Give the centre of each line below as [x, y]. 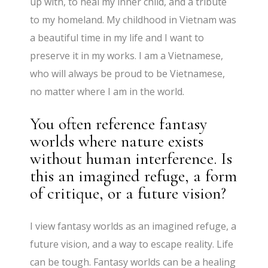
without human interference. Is [131, 158]
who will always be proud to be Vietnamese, [128, 73]
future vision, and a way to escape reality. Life [132, 244]
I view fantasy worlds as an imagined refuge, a [133, 226]
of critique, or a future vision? [128, 193]
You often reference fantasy [119, 124]
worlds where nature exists [117, 141]
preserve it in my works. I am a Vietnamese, [127, 55]
